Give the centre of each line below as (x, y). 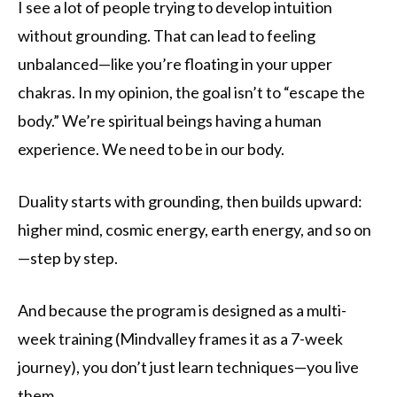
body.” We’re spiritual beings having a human (170, 121)
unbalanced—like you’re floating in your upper (175, 64)
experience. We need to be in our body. (151, 149)
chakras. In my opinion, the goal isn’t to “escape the (191, 93)
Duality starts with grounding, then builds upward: (190, 202)
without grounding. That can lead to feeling (167, 36)
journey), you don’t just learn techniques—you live (188, 367)
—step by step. (68, 258)
